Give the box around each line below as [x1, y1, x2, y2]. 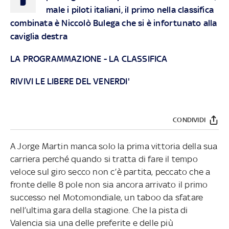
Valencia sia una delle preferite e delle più [10, 217, 173, 228]
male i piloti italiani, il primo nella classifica [46, 4, 214, 15]
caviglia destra [10, 31, 67, 41]
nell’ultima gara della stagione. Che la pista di [10, 204, 188, 215]
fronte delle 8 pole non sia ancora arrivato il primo [10, 179, 208, 190]
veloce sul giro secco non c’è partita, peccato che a [10, 166, 211, 177]
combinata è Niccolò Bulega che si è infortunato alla [10, 17, 217, 28]
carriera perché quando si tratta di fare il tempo [10, 153, 198, 164]
